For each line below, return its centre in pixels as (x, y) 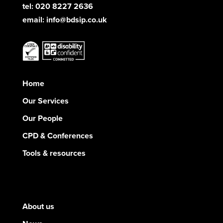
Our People (42, 118)
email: (34, 20)
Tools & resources (54, 153)
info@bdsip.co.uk (76, 20)
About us (38, 206)
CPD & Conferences (57, 136)
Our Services (45, 101)
